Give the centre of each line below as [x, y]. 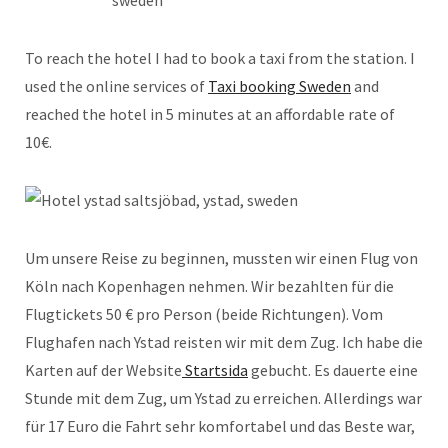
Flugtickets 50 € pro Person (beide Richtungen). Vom [204, 313]
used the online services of [116, 85]
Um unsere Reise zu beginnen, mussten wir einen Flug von [221, 257]
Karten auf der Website [103, 369]
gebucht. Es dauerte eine [333, 369]
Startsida [215, 369]
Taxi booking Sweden [279, 85]
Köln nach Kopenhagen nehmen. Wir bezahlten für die [209, 285]
